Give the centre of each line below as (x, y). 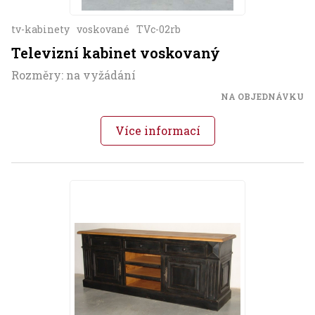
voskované (103, 30)
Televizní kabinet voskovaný (116, 53)
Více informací (157, 131)
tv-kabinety (40, 30)
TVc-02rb (159, 30)
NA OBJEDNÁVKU (262, 97)
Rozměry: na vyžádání (73, 75)
